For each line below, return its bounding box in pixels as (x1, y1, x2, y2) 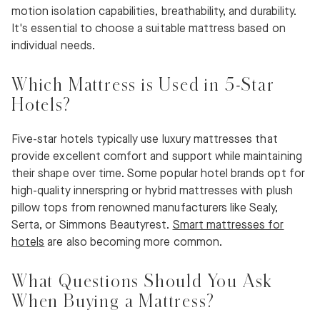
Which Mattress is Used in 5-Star (11, 74, 275, 94)
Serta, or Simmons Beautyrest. (11, 219, 173, 233)
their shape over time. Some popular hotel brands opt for (11, 167, 305, 181)
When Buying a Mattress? (11, 291, 215, 311)
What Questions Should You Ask (11, 271, 273, 291)
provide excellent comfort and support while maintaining (11, 150, 302, 164)
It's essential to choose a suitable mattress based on (11, 22, 286, 36)
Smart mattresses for (172, 219, 284, 233)
